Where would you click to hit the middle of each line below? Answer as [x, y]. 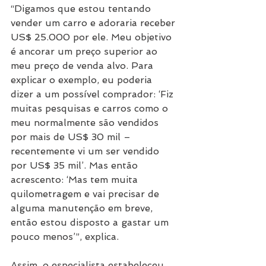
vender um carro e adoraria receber [94, 23]
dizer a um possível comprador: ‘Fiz [94, 94]
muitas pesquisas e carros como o [91, 108]
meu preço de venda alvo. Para [83, 65]
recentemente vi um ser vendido [86, 151]
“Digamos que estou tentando [82, 8]
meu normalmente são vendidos [86, 122]
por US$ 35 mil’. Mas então [76, 165]
